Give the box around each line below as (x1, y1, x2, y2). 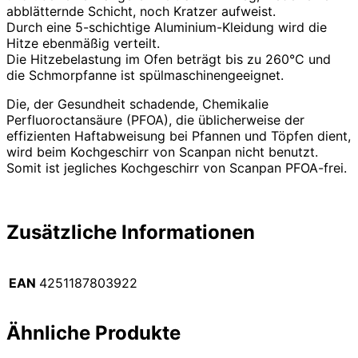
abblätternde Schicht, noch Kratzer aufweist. (6, 2, 276, 19)
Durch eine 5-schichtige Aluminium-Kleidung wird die (6, 18, 327, 35)
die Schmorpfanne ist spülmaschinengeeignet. (6, 66, 284, 83)
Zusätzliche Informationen (6, 220, 255, 244)
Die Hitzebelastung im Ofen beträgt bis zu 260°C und (6, 50, 331, 67)
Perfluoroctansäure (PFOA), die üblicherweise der (6, 111, 304, 128)
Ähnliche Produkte (6, 321, 181, 345)
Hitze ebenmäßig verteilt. (6, 34, 160, 51)
